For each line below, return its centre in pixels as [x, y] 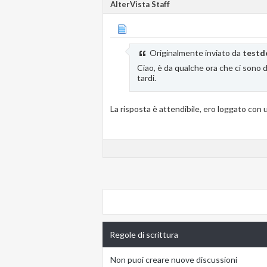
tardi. [147, 78]
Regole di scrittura [144, 235]
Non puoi [127, 260]
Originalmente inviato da [195, 53]
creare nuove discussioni [190, 260]
